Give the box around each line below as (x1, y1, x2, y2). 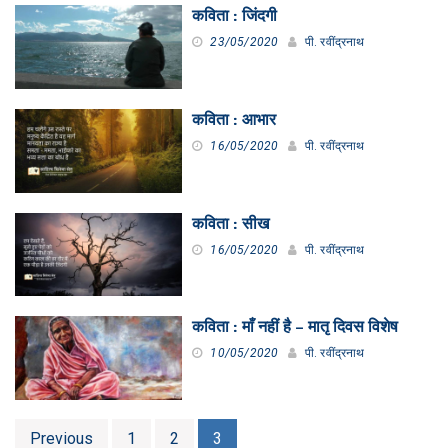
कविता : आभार (192, 110, 277, 131)
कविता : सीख (192, 213, 270, 234)
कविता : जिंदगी (192, 6, 278, 27)
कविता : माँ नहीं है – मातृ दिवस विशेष (192, 317, 399, 338)
